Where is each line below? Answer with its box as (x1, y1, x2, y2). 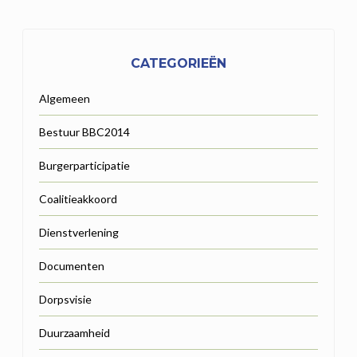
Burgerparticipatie (39, 158, 130, 172)
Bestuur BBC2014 (39, 124, 130, 139)
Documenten (39, 258, 104, 273)
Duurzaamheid (39, 325, 110, 339)
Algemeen (39, 91, 90, 105)
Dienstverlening (39, 225, 119, 239)
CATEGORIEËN (131, 55, 226, 71)
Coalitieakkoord (39, 191, 117, 206)
